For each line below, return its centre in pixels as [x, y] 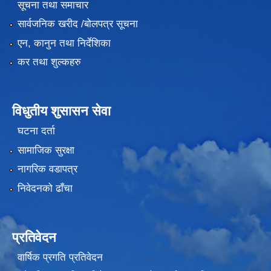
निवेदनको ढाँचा [45, 188]
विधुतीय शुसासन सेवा [61, 111]
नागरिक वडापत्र [47, 169]
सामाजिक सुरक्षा [46, 150]
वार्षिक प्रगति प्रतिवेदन [60, 257]
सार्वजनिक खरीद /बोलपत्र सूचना [77, 24]
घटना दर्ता [36, 131]
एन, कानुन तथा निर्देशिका [64, 43]
